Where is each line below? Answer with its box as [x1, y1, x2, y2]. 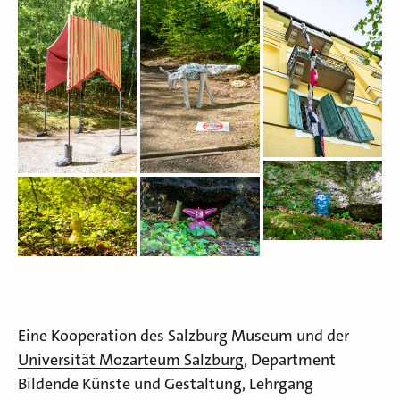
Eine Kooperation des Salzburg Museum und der [18, 324, 349, 346]
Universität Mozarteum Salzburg [18, 348, 244, 371]
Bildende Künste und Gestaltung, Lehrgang [18, 372, 313, 395]
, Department [244, 348, 336, 371]
